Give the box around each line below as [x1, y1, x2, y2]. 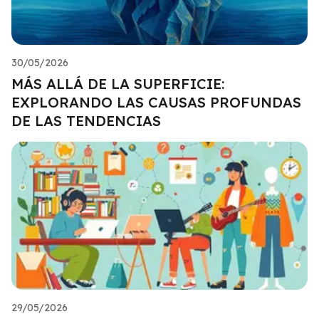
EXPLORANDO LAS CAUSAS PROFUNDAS [11, 93, 301, 111]
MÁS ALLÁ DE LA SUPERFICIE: [11, 74, 224, 93]
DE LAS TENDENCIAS [11, 111, 161, 130]
